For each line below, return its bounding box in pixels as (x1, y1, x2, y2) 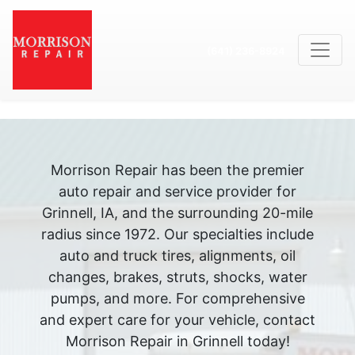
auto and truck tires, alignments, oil (59, 247, 296, 264)
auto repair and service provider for (59, 183, 296, 200)
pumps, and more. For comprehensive (50, 290, 305, 307)
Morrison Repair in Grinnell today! (65, 333, 290, 349)
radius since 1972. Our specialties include (41, 226, 314, 242)
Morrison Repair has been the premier (51, 162, 304, 178)
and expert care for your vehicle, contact (40, 311, 315, 328)
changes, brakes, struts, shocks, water (48, 269, 307, 285)
